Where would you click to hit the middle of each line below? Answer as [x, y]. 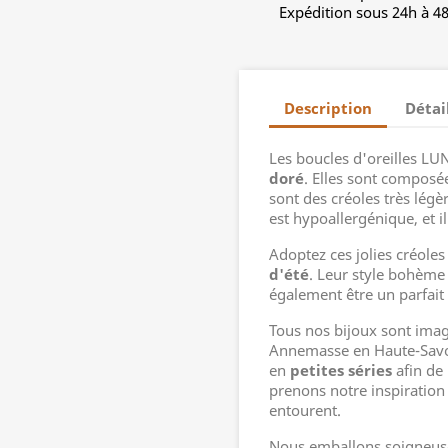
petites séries [339, 370]
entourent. [307, 410]
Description [328, 107]
